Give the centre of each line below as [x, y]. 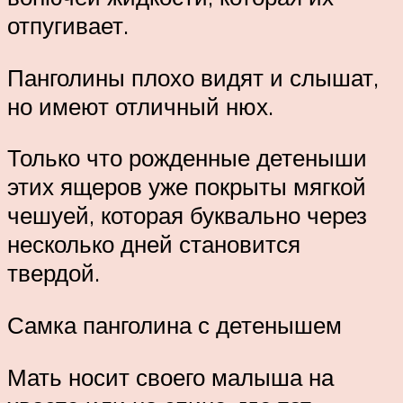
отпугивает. [68, 26]
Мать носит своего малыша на [170, 376]
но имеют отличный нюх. [140, 106]
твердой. [54, 273]
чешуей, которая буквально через [187, 215]
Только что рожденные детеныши [187, 158]
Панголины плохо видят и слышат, [193, 77]
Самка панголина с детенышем [175, 325]
